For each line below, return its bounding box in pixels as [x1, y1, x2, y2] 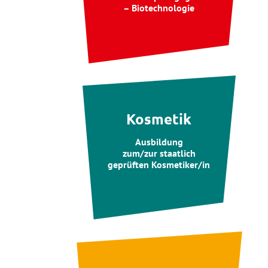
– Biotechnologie [123, 2, 195, 14]
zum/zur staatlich [122, 147, 196, 159]
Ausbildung [135, 135, 183, 148]
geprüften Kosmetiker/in [108, 158, 211, 170]
